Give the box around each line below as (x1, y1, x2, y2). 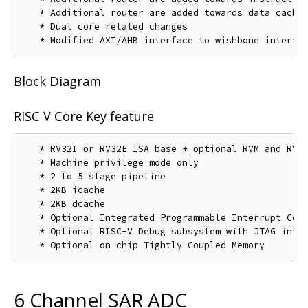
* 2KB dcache (23, 198, 105, 210)
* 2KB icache (23, 184, 105, 197)
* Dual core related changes (23, 20, 188, 32)
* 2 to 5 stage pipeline (23, 170, 166, 183)
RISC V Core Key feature (14, 107, 154, 124)
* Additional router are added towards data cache (23, 6, 303, 19)
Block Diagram (14, 73, 101, 90)
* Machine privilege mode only (23, 157, 199, 169)
